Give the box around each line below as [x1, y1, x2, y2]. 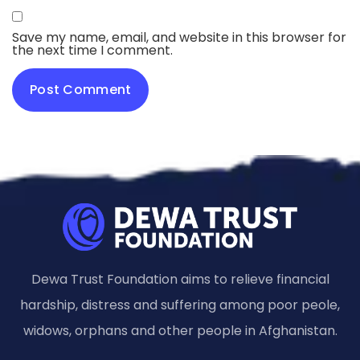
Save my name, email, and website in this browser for [12, 27, 346, 47]
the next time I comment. [12, 40, 173, 59]
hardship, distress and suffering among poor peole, [20, 296, 340, 315]
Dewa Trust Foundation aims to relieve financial [31, 270, 329, 289]
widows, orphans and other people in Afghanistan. [22, 321, 337, 341]
